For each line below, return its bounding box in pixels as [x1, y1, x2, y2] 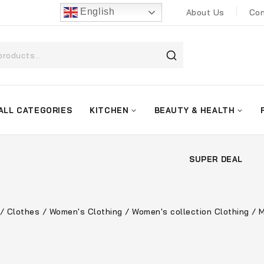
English [77, 6, 115, 17]
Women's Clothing [49, 206, 123, 217]
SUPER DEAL [189, 154, 243, 164]
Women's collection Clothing [132, 206, 249, 217]
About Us [186, 7, 225, 18]
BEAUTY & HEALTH [154, 105, 235, 115]
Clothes [6, 206, 39, 217]
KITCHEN [90, 105, 129, 115]
